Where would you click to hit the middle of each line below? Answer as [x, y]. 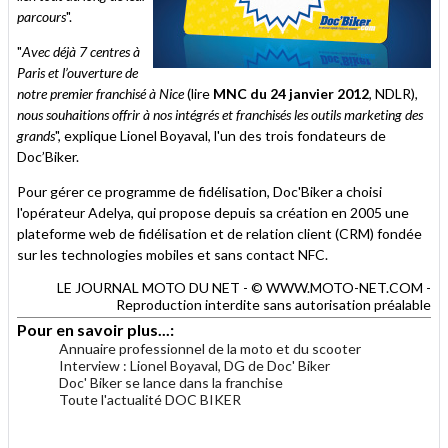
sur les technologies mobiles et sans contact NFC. [172, 254]
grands [36, 135]
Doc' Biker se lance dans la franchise [171, 382]
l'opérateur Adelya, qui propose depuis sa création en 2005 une [213, 212]
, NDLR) [392, 93]
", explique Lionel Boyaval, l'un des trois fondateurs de [220, 135]
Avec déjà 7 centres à [81, 51]
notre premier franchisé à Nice [102, 93]
